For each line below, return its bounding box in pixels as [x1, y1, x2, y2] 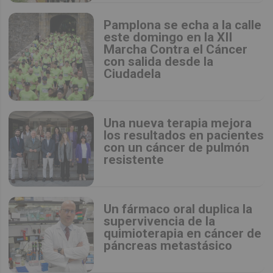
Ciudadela [104, 66, 161, 81]
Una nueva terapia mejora [104, 115, 252, 130]
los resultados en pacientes [104, 127, 264, 143]
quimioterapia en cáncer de [104, 225, 262, 241]
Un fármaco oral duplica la [104, 201, 253, 216]
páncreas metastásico [104, 238, 233, 253]
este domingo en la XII [104, 29, 233, 44]
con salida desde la [104, 54, 214, 69]
